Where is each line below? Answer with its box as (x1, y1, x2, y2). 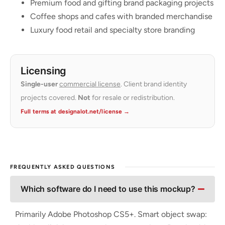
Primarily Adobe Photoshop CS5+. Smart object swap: (15, 209, 207, 219)
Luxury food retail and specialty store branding (30, 25, 195, 35)
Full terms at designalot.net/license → (21, 107, 130, 115)
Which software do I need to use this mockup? (21, 183, 195, 194)
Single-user (21, 79, 58, 88)
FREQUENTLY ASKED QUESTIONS (10, 163, 116, 170)
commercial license (59, 79, 121, 88)
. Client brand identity (121, 79, 187, 88)
